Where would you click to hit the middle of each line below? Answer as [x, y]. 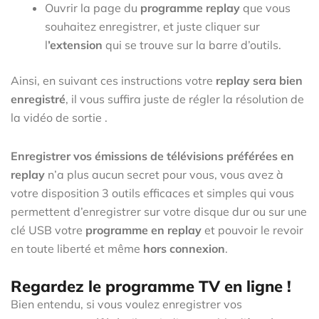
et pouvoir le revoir [252, 230]
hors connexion [184, 248]
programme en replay [143, 230]
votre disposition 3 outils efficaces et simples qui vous [152, 193]
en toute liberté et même [77, 248]
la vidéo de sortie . [59, 117]
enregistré [38, 99]
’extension [75, 45]
